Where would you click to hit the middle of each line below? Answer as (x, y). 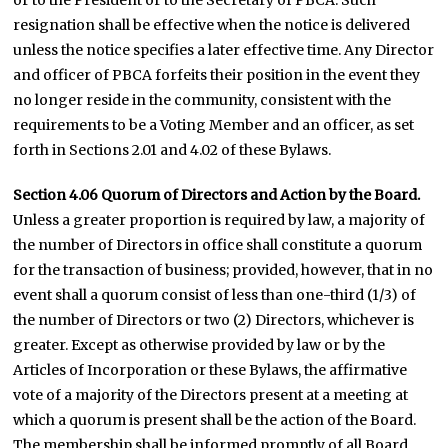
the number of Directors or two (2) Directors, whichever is (214, 320)
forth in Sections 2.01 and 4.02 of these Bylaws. (172, 150)
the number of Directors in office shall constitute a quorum (218, 245)
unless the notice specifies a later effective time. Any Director (224, 50)
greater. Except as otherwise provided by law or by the (199, 345)
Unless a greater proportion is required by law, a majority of (219, 220)
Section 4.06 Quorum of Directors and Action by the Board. (217, 195)
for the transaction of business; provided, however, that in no (223, 270)
